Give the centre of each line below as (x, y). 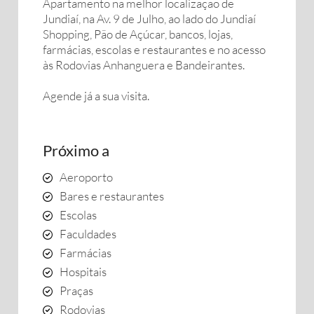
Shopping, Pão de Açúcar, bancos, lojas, (138, 34)
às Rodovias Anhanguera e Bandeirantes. (144, 65)
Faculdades (88, 234)
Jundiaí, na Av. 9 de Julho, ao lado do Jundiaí (149, 19)
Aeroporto (86, 177)
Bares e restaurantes (112, 196)
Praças (76, 291)
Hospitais (83, 272)
